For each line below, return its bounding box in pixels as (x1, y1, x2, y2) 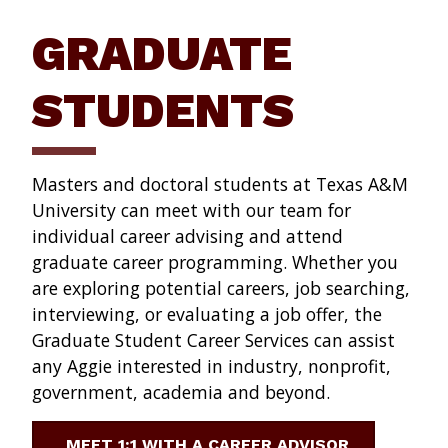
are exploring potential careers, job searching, (32, 275, 410, 300)
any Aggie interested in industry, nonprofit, (32, 353, 391, 378)
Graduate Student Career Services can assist (32, 327, 395, 352)
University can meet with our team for (32, 197, 351, 222)
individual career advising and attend (32, 223, 343, 248)
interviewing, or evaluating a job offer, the (32, 301, 382, 326)
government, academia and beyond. (32, 379, 330, 404)
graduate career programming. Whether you (32, 249, 398, 274)
